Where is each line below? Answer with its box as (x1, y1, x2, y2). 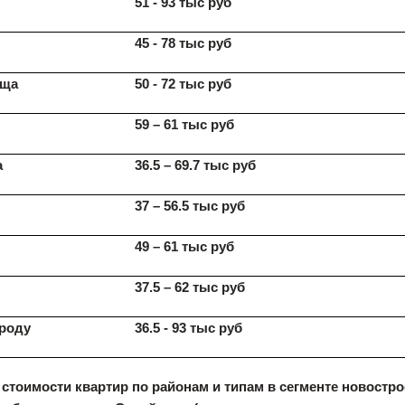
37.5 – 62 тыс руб (134, 279, 245, 295)
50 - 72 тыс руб (134, 76, 231, 91)
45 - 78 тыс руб (134, 35, 231, 51)
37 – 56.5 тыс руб (134, 198, 245, 213)
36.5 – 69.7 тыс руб (134, 157, 256, 173)
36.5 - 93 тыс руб (134, 320, 242, 335)
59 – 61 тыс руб (134, 117, 234, 132)
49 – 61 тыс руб (134, 239, 234, 254)
